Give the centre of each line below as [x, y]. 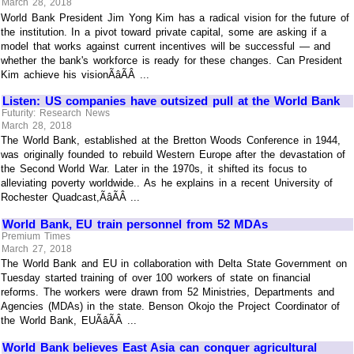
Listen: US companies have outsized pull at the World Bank [171, 100]
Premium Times [36, 237]
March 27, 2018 [37, 249]
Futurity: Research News [56, 113]
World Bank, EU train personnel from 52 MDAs [136, 224]
